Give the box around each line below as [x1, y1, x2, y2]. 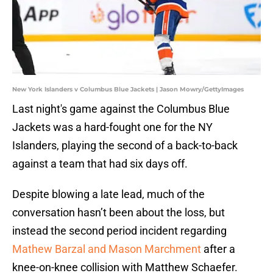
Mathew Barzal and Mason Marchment [12, 243, 201, 256]
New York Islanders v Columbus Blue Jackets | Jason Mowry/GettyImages [12, 85, 244, 94]
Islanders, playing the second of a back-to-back [12, 139, 238, 152]
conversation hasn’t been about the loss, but [12, 206, 225, 219]
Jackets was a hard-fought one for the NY [12, 121, 213, 134]
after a [201, 243, 235, 256]
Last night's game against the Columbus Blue [12, 102, 230, 116]
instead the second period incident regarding [12, 224, 227, 238]
